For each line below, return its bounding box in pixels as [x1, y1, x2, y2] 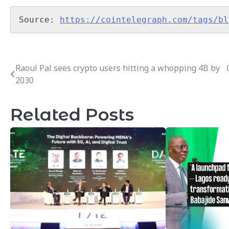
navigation [10, 81, 81, 96]
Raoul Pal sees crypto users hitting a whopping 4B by [15, 62, 220, 74]
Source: [19, 15, 60, 25]
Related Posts [10, 103, 134, 125]
